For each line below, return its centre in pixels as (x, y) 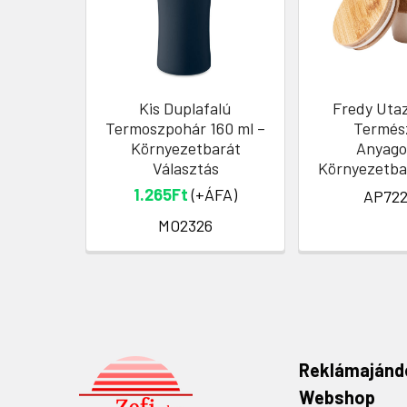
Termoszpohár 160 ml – (185, 128)
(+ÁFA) (213, 194)
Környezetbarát (185, 148)
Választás (185, 168)
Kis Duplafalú (185, 108)
